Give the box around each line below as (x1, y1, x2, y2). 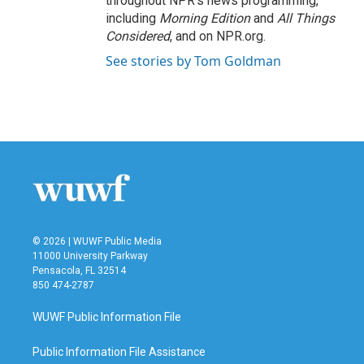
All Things (277, 11, 335, 26)
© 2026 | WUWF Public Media (32, 235, 162, 247)
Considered (106, 28, 170, 44)
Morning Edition (159, 11, 250, 26)
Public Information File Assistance (32, 344, 206, 358)
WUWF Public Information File (32, 310, 181, 323)
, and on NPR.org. (170, 28, 266, 44)
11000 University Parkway (32, 249, 148, 262)
